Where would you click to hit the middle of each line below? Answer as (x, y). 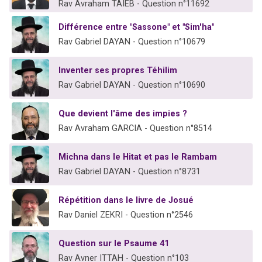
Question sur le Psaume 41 (114, 244)
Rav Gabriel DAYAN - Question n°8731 (130, 172)
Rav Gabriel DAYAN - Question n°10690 (132, 85)
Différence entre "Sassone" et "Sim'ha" (136, 27)
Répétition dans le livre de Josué (126, 201)
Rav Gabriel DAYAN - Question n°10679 (132, 42)
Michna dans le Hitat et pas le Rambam (138, 157)
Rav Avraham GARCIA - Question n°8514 (135, 129)
